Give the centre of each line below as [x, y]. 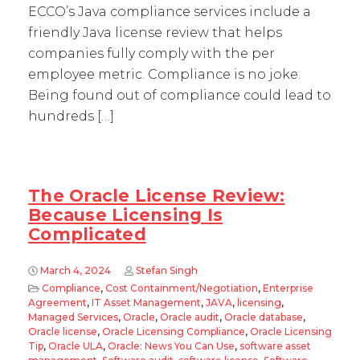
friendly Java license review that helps [155, 33]
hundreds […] [71, 116]
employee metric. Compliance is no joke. [164, 74]
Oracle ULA [76, 346]
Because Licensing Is [125, 215]
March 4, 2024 [76, 270]
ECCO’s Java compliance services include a [170, 12]
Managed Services [73, 317]
